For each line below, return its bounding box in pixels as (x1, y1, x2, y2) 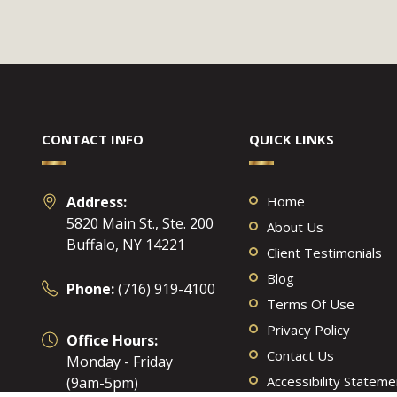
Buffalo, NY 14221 (66, 235, 185, 254)
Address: (66, 192, 127, 212)
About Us (266, 218, 323, 236)
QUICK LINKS (248, 130, 334, 148)
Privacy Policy (266, 321, 350, 339)
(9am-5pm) (66, 373, 138, 393)
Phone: (66, 279, 114, 299)
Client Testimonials (266, 244, 382, 261)
